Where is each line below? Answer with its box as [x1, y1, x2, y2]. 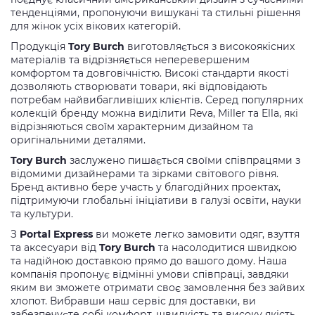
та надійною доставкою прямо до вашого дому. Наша [11, 255, 287, 268]
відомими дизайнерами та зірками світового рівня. [11, 167, 278, 181]
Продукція [11, 40, 68, 53]
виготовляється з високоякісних [124, 40, 295, 53]
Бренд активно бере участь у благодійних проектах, [11, 181, 281, 194]
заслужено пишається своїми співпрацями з [67, 154, 300, 167]
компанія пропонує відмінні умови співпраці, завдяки [11, 268, 289, 281]
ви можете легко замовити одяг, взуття [93, 228, 300, 241]
